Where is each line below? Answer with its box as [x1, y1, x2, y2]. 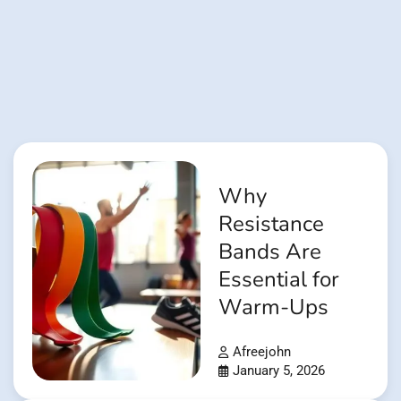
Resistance [218, 209, 324, 240]
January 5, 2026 [233, 363, 325, 380]
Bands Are [218, 237, 321, 268]
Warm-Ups [218, 293, 328, 323]
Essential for [218, 265, 339, 295]
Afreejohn [233, 345, 291, 361]
